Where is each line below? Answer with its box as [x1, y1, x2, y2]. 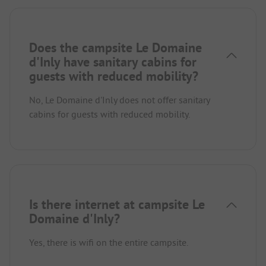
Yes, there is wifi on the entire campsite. [29, 236, 188, 248]
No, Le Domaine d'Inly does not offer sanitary [29, 93, 210, 106]
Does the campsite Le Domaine [29, 39, 202, 56]
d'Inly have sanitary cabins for [29, 53, 197, 70]
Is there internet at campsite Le [29, 195, 205, 213]
